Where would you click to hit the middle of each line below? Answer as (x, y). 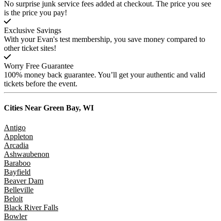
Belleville (19, 189)
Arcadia (16, 145)
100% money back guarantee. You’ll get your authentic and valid (105, 75)
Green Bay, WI (68, 108)
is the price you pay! (36, 13)
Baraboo (17, 163)
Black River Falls (31, 207)
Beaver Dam (24, 181)
